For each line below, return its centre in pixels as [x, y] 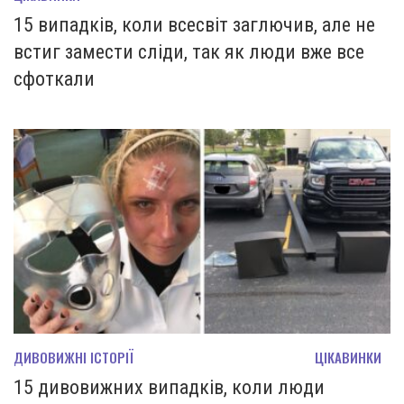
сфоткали [54, 78]
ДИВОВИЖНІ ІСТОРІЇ [73, 358]
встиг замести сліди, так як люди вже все [189, 51]
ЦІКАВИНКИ [348, 358]
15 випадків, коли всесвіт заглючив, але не [194, 24]
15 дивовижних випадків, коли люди [169, 388]
